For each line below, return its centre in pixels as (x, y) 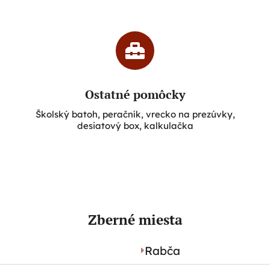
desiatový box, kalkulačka (135, 125)
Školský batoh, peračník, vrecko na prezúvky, (135, 114)
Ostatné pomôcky (135, 94)
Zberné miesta (135, 219)
